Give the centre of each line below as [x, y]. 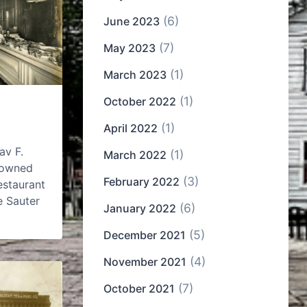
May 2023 [130, 48]
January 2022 [140, 209]
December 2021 [145, 235]
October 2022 [140, 102]
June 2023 [132, 22]
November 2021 [145, 262]
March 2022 [135, 155]
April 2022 [131, 128]
